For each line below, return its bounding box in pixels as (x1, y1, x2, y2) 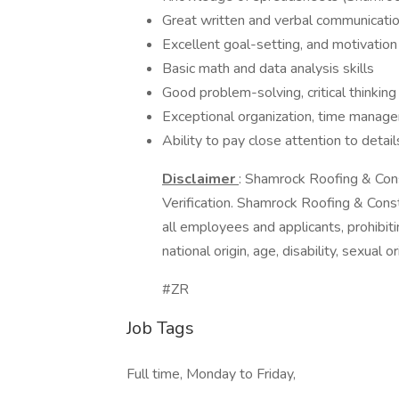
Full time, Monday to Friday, (126, 364, 296, 384)
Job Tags (126, 316, 194, 340)
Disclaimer (162, 169, 239, 189)
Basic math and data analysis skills (162, 59, 374, 78)
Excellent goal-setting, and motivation (162, 35, 397, 54)
